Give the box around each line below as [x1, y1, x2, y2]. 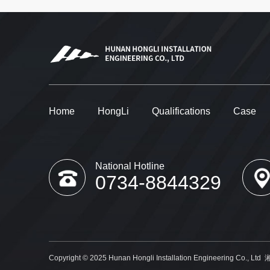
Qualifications [151, 105, 210, 116]
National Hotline [95, 161, 165, 172]
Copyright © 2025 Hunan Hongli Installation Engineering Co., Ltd [48, 254, 265, 263]
